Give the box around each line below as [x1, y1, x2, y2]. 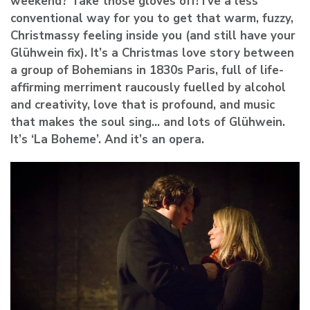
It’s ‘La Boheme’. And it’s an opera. [10, 131, 204, 147]
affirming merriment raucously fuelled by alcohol [10, 79, 286, 95]
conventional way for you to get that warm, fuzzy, [10, 10, 293, 26]
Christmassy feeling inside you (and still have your [10, 27, 295, 44]
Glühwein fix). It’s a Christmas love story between [10, 44, 294, 61]
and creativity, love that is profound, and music [10, 96, 275, 113]
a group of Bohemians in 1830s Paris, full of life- [10, 62, 284, 78]
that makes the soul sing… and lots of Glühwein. [10, 113, 285, 130]
